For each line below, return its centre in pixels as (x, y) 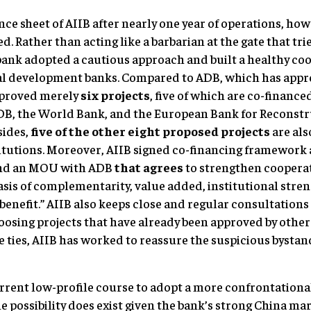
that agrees (148, 167)
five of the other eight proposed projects (150, 131)
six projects (115, 94)
